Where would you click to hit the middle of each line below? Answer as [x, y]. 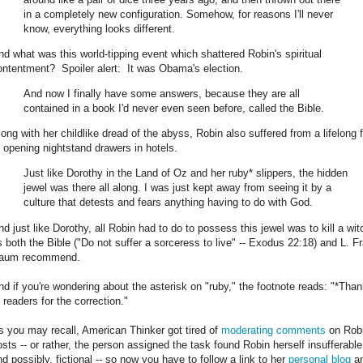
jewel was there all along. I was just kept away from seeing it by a [177, 188]
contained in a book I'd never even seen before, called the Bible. [174, 108]
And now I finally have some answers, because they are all [162, 93]
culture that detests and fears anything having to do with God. [168, 203]
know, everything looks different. [101, 28]
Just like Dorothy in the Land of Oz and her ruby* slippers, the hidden [186, 173]
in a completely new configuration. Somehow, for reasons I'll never [178, 14]
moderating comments [273, 330]
